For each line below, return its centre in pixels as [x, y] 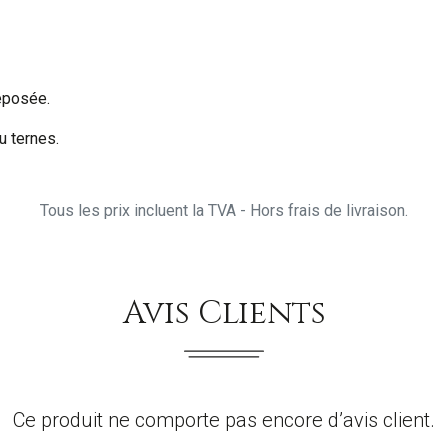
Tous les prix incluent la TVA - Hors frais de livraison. [224, 210]
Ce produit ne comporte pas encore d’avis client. [224, 419]
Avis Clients [224, 313]
